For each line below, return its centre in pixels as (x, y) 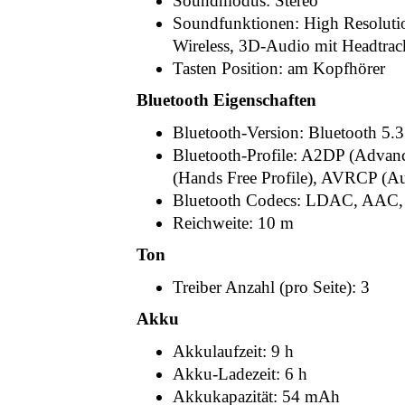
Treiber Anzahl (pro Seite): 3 (271, 287)
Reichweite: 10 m (233, 223)
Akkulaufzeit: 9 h (233, 351)
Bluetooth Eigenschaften (226, 100)
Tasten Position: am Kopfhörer (279, 68)
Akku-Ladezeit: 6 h (240, 374)
